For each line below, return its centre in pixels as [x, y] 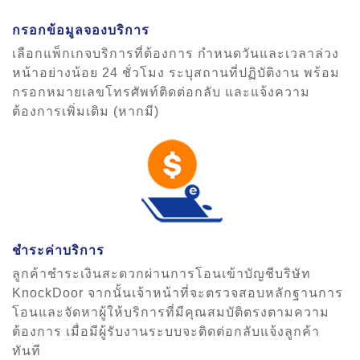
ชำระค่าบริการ [58, 251]
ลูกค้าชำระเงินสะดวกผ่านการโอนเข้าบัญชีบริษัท [162, 274]
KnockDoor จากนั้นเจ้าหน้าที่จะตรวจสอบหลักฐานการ [178, 293]
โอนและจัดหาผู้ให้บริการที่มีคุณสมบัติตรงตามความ [171, 313]
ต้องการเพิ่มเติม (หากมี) [86, 112]
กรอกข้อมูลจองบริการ [81, 31]
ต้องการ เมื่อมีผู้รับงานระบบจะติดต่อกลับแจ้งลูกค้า [166, 332]
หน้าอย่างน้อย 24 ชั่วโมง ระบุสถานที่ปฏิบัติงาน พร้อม [176, 73]
